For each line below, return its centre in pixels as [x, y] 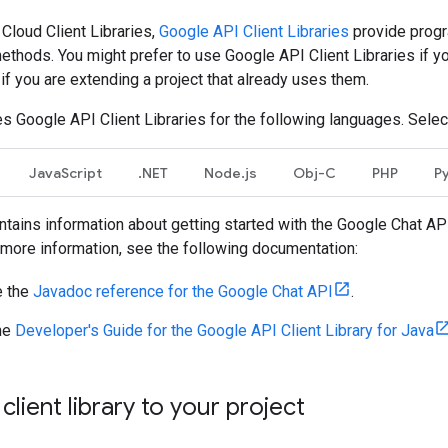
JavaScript [65, 172]
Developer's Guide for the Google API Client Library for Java [224, 330]
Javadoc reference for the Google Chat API [183, 291]
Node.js [230, 172]
